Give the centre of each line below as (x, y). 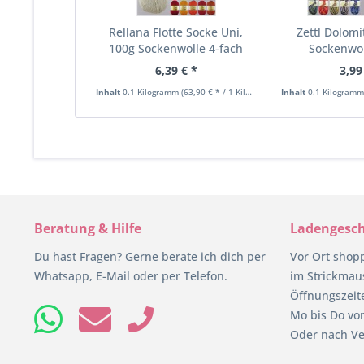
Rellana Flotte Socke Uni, (176, 32)
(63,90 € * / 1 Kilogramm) (213, 91)
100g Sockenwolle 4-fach (176, 48)
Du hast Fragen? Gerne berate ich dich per (150, 256)
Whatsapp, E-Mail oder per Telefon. (131, 275)
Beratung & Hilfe (88, 228)
